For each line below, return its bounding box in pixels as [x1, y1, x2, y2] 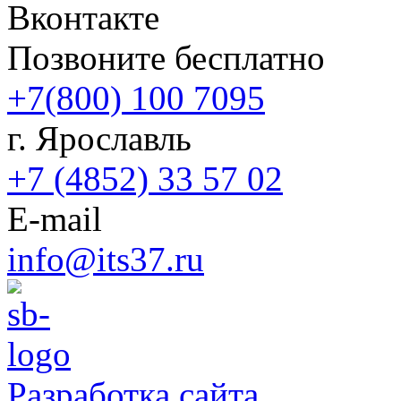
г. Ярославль [7, 118, 192, 158]
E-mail [7, 199, 102, 238]
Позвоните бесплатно [7, 38, 325, 77]
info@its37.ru [7, 239, 204, 278]
